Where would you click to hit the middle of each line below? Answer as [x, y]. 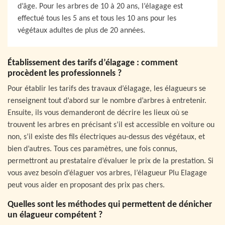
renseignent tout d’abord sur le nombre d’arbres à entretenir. [107, 101]
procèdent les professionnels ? [65, 74]
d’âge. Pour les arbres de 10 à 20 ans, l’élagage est [100, 7]
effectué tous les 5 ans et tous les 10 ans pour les [97, 19]
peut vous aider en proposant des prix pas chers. [86, 186]
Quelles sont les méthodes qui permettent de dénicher [110, 205]
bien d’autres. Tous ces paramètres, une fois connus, [92, 149]
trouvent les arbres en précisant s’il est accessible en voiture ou [111, 125]
